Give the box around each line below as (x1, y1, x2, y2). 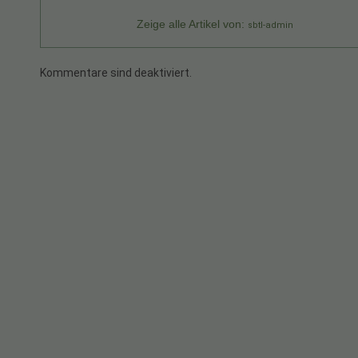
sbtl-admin (248, 19, 293, 30)
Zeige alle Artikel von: (137, 17, 248, 30)
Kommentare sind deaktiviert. (40, 66, 192, 79)
